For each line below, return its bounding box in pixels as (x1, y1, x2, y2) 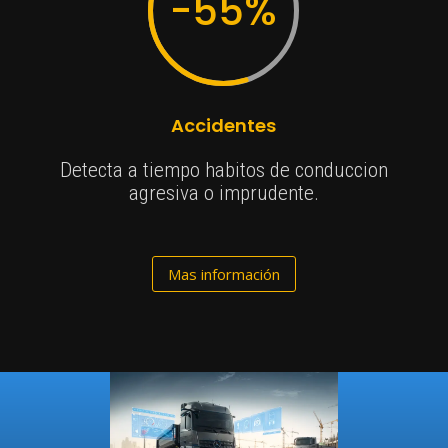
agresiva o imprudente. (128, 181, 319, 206)
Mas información (167, 263, 280, 284)
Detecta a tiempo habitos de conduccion (59, 158, 388, 183)
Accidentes (171, 113, 277, 139)
